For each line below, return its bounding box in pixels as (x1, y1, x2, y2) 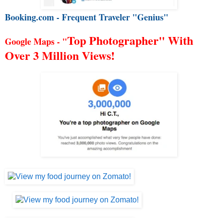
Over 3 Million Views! (5, 47, 115, 64)
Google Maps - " (5, 35, 67, 48)
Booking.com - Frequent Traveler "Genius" (5, 11, 168, 24)
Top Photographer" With (67, 32, 193, 49)
